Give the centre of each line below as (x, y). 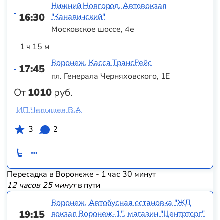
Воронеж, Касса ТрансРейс (102, 63)
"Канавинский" (78, 16)
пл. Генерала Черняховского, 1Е (111, 76)
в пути (88, 185)
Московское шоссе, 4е (93, 30)
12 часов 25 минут (41, 185)
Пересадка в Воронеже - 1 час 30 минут (81, 174)
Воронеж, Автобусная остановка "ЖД (121, 203)
